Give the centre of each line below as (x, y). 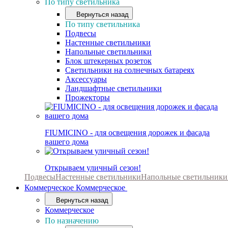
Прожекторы (88, 97)
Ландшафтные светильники (113, 88)
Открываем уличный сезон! (93, 168)
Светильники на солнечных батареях (130, 70)
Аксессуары (86, 79)
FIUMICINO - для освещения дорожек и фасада (127, 133)
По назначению (73, 221)
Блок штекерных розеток (108, 61)
